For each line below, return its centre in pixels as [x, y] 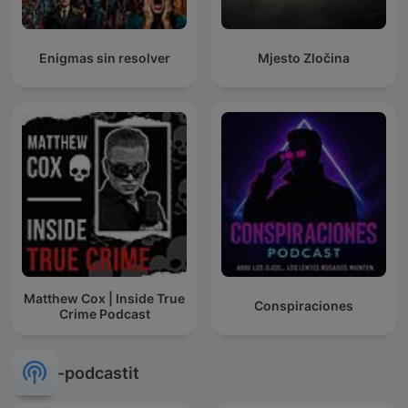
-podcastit [98, 372]
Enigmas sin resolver [104, 58]
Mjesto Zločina [304, 58]
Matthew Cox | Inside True [104, 298]
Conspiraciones [304, 306]
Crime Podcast [104, 313]
